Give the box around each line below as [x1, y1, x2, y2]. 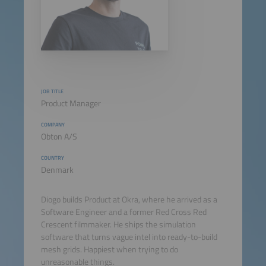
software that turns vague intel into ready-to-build [40, 230, 217, 244]
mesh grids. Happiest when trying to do [40, 243, 178, 256]
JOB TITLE [40, 87, 64, 95]
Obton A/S [40, 129, 77, 143]
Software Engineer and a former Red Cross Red [40, 205, 207, 219]
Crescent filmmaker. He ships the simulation [40, 218, 196, 232]
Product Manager [40, 96, 101, 110]
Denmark [40, 163, 74, 177]
